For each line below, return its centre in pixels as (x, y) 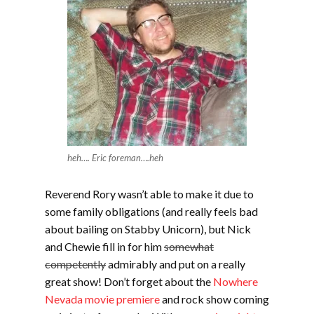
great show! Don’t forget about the (129, 281)
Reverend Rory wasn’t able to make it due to (149, 194)
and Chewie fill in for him (104, 246)
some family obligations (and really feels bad (151, 211)
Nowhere (235, 281)
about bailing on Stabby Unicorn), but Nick (148, 229)
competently (75, 264)
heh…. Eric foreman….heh (115, 158)
